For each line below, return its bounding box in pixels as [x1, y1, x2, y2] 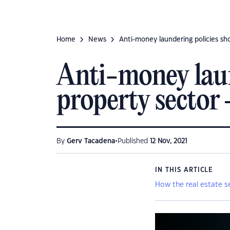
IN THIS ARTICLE [155, 167, 214, 173]
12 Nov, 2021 [150, 138, 187, 144]
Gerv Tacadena [67, 138, 115, 144]
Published [118, 138, 150, 144]
